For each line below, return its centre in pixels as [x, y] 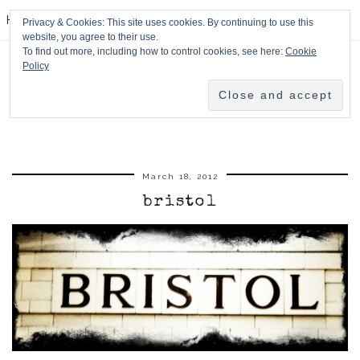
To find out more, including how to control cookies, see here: [154, 51]
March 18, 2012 [180, 177]
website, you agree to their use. [90, 37]
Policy [36, 66]
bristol [180, 203]
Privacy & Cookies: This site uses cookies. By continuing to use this [168, 22]
